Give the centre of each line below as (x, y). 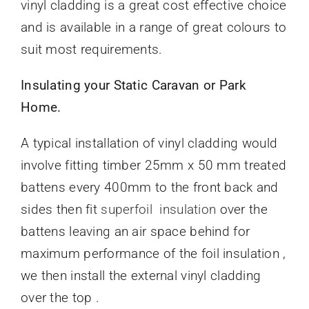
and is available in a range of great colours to (153, 28)
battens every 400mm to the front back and (149, 188)
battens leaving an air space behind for (135, 232)
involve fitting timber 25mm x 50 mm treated (153, 166)
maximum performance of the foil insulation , (153, 254)
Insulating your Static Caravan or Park (133, 86)
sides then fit (59, 210)
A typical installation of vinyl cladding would (149, 143)
